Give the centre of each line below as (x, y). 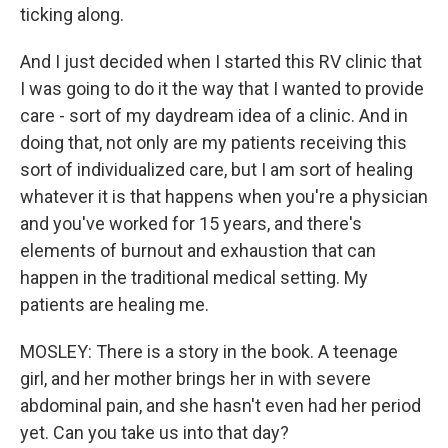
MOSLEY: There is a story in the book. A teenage (209, 351)
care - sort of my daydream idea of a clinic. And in (214, 115)
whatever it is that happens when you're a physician (224, 196)
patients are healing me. (114, 304)
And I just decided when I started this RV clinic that (221, 61)
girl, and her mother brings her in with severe (195, 378)
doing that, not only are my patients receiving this (213, 142)
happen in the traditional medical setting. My (194, 277)
